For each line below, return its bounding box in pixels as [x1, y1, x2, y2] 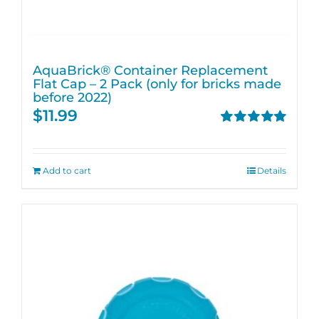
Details [257, 165, 286, 176]
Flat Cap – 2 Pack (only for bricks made [33, 76, 281, 91]
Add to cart [43, 165, 91, 176]
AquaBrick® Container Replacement [33, 63, 268, 78]
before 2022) [33, 90, 112, 105]
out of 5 [221, 141, 255, 155]
